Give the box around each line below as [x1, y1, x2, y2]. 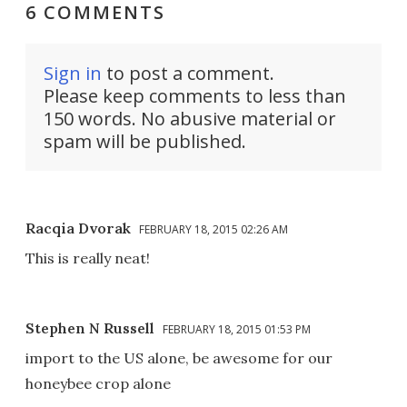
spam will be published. [44, 128, 246, 154]
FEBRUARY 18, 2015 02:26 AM [139, 221, 288, 237]
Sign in [44, 60, 102, 85]
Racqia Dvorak [25, 218, 131, 237]
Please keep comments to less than [44, 83, 346, 108]
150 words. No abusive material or [44, 105, 336, 131]
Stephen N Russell [25, 318, 154, 337]
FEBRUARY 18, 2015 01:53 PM [163, 321, 311, 337]
